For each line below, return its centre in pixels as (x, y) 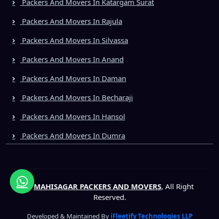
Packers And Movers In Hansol (73, 116)
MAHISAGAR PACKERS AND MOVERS (97, 186)
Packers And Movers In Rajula (71, 21)
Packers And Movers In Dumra (73, 135)
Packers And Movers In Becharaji (77, 97)
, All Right (177, 186)
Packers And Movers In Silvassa (74, 40)
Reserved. (109, 197)
